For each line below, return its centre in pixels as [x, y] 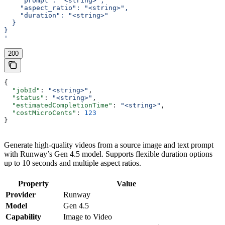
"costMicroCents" [40, 113]
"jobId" [22, 90]
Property [33, 183]
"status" [24, 97]
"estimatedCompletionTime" [58, 105]
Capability [23, 216]
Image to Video [88, 216]
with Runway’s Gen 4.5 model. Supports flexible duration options [108, 154]
